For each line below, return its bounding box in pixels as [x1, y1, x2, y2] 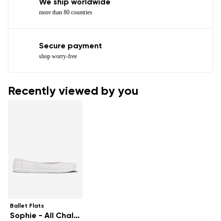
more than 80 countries [39, 8, 92, 16]
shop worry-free [39, 52, 77, 60]
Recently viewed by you [8, 85, 139, 97]
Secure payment [39, 42, 102, 50]
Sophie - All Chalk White [74, 212, 80, 220]
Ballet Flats [10, 203, 44, 209]
